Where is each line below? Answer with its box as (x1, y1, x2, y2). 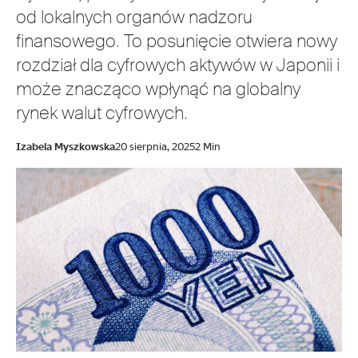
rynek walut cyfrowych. (16, 101, 188, 125)
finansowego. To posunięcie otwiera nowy (16, 30, 337, 53)
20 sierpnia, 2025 (115, 140, 195, 153)
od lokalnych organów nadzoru (16, 6, 253, 29)
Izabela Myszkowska (16, 140, 115, 153)
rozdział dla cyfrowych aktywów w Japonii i (16, 54, 340, 77)
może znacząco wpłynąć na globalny (16, 78, 300, 101)
